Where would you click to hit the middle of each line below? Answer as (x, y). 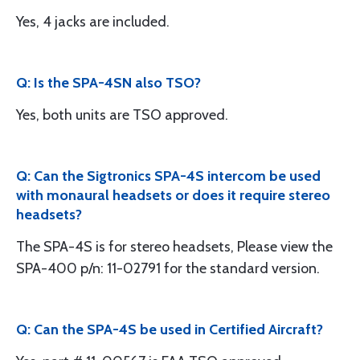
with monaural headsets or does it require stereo (173, 195)
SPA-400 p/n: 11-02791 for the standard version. (168, 268)
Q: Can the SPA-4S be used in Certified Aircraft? (170, 329)
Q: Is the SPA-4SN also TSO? (108, 83)
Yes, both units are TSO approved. (122, 115)
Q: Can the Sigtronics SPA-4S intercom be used (168, 176)
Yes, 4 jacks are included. (93, 22)
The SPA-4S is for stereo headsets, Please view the (174, 247)
